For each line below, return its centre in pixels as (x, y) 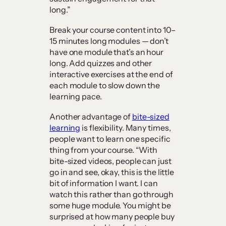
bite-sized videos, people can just (110, 161)
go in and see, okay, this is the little (112, 172)
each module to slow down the (105, 86)
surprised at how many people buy (112, 217)
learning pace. (76, 97)
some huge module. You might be (110, 206)
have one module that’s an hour (106, 52)
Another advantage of (91, 117)
